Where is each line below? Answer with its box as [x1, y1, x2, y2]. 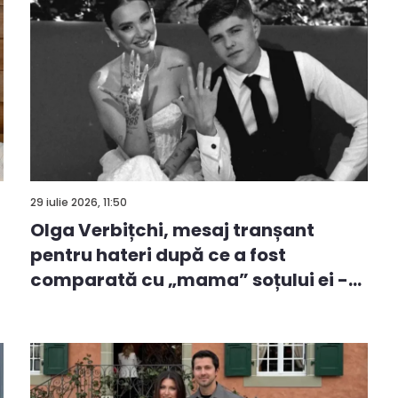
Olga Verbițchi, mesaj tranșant [30, 218, 314, 243]
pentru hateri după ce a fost [30, 243, 286, 268]
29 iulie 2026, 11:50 [30, 194, 127, 210]
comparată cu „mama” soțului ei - [30, 267, 348, 293]
